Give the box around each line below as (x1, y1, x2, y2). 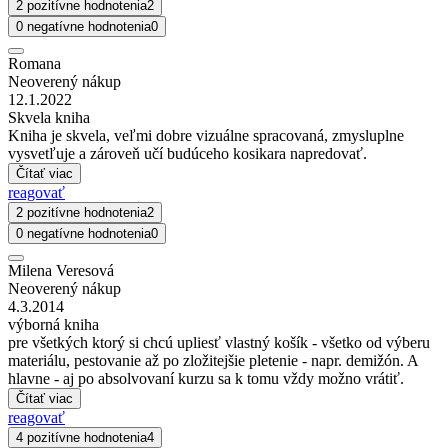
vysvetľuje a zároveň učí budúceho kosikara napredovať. (8, 144, 367, 162)
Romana (8, 54, 61, 72)
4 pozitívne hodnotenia (16, 429, 147, 445)
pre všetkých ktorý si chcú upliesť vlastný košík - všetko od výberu (8, 333, 430, 351)
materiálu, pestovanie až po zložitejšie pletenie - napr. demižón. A (8, 351, 418, 369)
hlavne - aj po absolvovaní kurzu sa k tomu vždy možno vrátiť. (8, 369, 404, 387)
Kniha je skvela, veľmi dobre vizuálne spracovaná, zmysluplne (8, 126, 404, 144)
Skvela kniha (8, 108, 90, 126)
